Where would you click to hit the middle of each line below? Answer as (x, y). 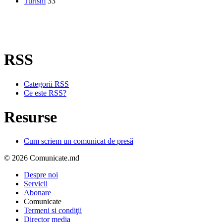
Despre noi (41, 175)
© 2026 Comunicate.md (42, 158)
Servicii (36, 184)
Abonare (37, 193)
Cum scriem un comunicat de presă (79, 141)
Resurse (30, 117)
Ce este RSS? (45, 93)
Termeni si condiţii (53, 211)
